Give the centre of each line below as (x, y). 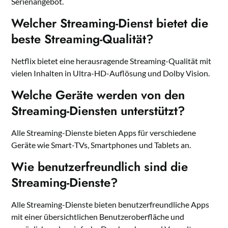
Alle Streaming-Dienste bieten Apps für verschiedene (104, 133)
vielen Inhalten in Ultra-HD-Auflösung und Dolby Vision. (111, 73)
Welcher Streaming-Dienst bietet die (110, 23)
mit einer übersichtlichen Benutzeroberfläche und (98, 217)
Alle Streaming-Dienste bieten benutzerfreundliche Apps (110, 205)
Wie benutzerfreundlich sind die (100, 167)
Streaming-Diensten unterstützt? (98, 111)
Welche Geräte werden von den (98, 95)
